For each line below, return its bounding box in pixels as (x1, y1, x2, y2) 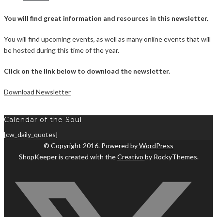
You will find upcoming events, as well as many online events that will (4, 34, 211, 43)
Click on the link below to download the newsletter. (4, 66, 170, 75)
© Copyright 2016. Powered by (44, 141, 139, 150)
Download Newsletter (4, 87, 71, 96)
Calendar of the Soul (4, 115, 82, 124)
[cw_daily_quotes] (4, 130, 58, 139)
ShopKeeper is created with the (18, 152, 117, 161)
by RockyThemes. (144, 152, 199, 161)
